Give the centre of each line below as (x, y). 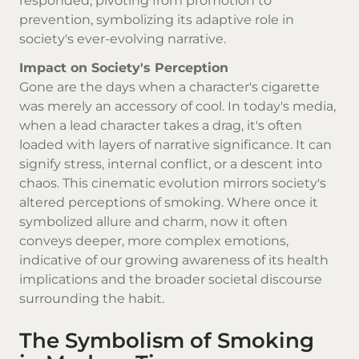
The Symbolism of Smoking (167, 341)
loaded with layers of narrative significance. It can (175, 145)
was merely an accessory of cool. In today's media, (177, 107)
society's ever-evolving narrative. (123, 38)
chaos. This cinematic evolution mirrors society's (173, 184)
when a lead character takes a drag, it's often (161, 126)
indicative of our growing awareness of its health (174, 260)
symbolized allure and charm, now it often (153, 222)
